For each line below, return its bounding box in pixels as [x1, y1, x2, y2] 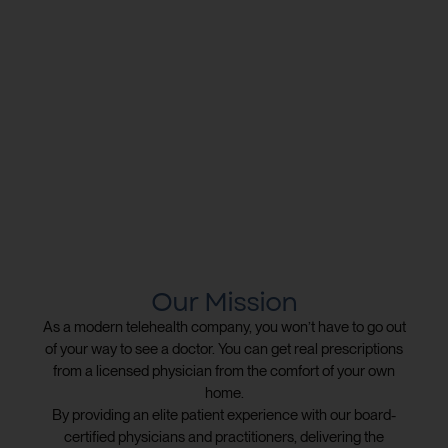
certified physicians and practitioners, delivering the [64, 427, 384, 446]
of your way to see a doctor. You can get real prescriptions [45, 339, 403, 358]
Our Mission [151, 282, 297, 321]
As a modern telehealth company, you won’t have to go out [42, 317, 406, 336]
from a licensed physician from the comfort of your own [53, 361, 395, 380]
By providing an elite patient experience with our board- [52, 405, 396, 424]
